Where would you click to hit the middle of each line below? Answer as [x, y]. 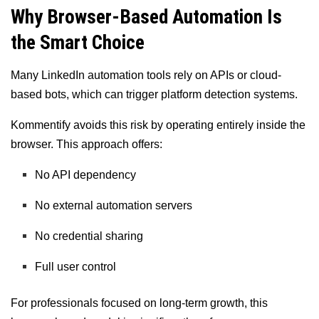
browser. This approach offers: [87, 144]
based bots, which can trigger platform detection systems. [154, 94]
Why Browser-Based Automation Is [146, 17]
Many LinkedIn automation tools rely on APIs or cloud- [146, 75]
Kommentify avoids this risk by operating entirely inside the [158, 125]
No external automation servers [114, 205]
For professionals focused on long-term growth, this [139, 303]
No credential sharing [89, 236]
